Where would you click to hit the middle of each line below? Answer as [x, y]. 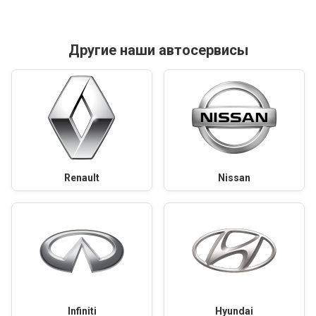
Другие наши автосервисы [158, 50]
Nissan [234, 178]
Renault [82, 178]
